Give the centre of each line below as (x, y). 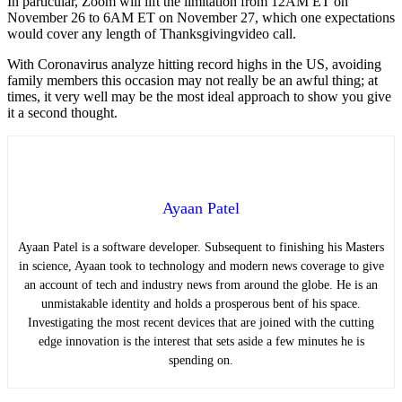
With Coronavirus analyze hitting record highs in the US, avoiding (194, 64)
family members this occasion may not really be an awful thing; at (192, 80)
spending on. (201, 360)
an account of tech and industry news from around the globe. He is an (201, 284)
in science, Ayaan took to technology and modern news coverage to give (201, 266)
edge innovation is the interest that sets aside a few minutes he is (201, 341)
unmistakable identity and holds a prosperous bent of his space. (201, 303)
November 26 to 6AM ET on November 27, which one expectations (201, 17)
